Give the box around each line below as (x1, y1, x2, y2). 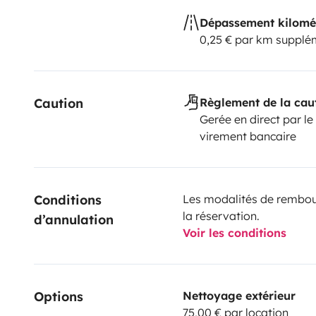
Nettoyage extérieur (182, 288, 296, 303)
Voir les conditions (182, 225, 286, 240)
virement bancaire (199, 128, 296, 143)
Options (34, 288, 83, 305)
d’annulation (34, 211, 114, 228)
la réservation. (182, 208, 260, 223)
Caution (34, 95, 83, 111)
